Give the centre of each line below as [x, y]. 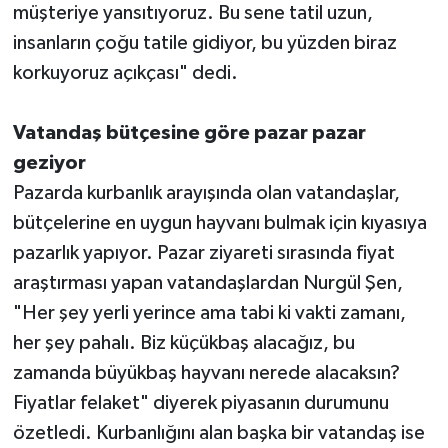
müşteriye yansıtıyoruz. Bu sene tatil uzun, [192, 13]
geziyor [49, 163]
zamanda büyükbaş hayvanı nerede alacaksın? [206, 373]
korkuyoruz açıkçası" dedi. [125, 73]
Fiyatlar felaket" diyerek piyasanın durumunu [200, 403]
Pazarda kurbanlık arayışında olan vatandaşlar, [206, 193]
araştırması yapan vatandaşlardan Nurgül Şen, [207, 283]
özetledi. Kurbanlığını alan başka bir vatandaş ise [218, 433]
